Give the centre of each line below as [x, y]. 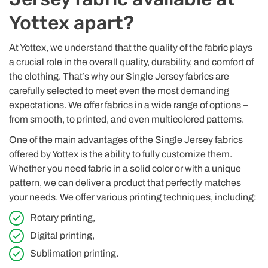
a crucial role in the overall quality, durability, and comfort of [131, 62]
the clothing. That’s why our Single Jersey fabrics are [119, 76]
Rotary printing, [63, 217]
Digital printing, [62, 235]
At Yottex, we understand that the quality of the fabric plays [131, 47]
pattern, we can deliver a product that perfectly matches [125, 182]
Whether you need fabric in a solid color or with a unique [125, 168]
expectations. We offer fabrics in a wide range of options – [128, 105]
